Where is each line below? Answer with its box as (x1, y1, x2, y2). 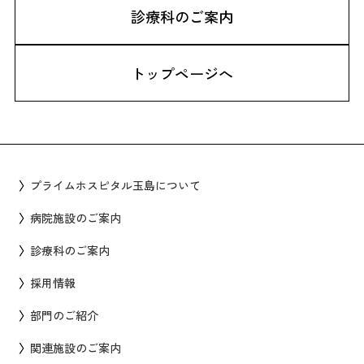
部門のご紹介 (30, 307, 99, 324)
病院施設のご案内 (30, 210, 122, 227)
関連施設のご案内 (30, 340, 122, 357)
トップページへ (131, 63, 233, 84)
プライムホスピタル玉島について (30, 177, 201, 194)
